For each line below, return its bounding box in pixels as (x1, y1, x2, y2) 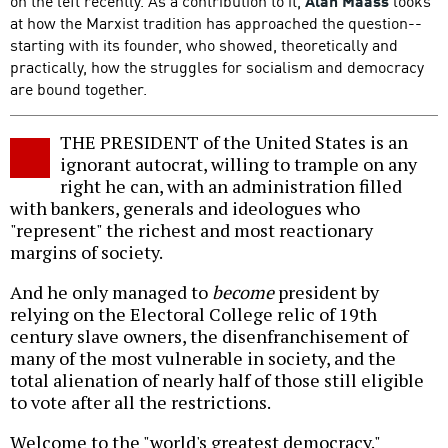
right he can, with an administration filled (60, 174, 402, 199)
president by (274, 280, 379, 305)
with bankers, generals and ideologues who (10, 196, 360, 221)
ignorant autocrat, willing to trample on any (60, 152, 417, 177)
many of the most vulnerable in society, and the (10, 346, 396, 371)
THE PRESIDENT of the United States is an (60, 130, 408, 155)
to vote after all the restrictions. (10, 390, 271, 415)
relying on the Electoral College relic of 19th (10, 302, 377, 327)
